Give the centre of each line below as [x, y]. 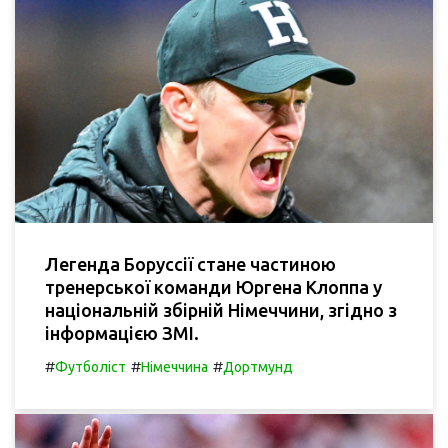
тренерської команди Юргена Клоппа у [213, 287]
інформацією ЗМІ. [122, 333]
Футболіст [90, 367]
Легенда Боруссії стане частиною [190, 264]
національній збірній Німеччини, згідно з [221, 310]
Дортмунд [258, 367]
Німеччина [174, 367]
